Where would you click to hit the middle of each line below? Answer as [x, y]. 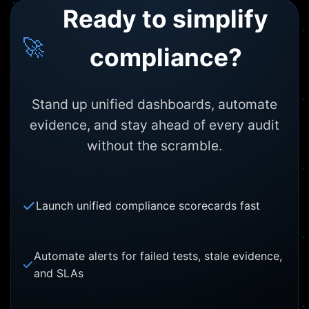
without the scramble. [154, 146]
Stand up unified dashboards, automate [154, 104]
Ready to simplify [166, 19]
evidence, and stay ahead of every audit [154, 125]
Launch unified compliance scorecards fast [148, 206]
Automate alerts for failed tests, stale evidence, [158, 256]
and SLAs [58, 273]
